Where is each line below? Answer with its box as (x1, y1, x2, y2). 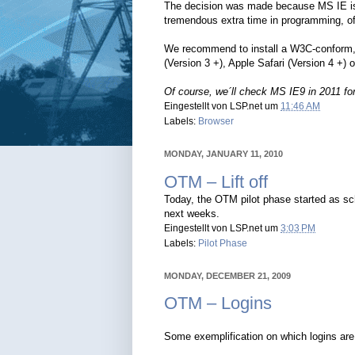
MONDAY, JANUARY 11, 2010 (164, 149, 283, 159)
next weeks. (164, 207, 219, 219)
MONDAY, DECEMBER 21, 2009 (164, 270, 291, 281)
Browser (198, 116, 234, 128)
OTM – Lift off (164, 171, 268, 192)
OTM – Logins (164, 293, 272, 314)
